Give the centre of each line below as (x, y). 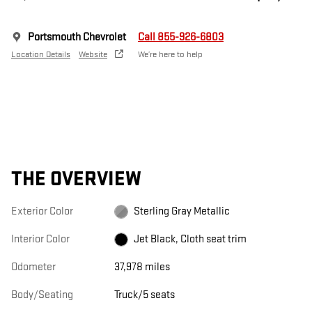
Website (93, 54)
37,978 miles (142, 267)
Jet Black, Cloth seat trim (190, 239)
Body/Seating (42, 295)
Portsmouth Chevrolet (77, 37)
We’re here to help (170, 54)
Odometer (33, 267)
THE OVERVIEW (76, 179)
